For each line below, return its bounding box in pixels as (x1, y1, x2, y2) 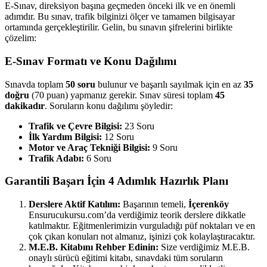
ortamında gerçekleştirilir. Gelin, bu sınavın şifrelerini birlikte (5, 22, 232, 33)
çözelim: (5, 33, 36, 44)
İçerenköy (188, 199, 229, 210)
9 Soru (150, 142, 178, 153)
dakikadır (5, 100, 45, 111)
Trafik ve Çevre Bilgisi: (29, 120, 122, 131)
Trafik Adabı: (29, 153, 84, 163)
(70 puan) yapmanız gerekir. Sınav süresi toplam (29, 89, 215, 100)
